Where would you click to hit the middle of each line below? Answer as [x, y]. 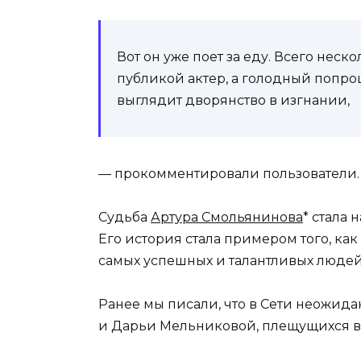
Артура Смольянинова [227, 218]
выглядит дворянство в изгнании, [233, 100]
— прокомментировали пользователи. [229, 173]
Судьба [124, 218]
